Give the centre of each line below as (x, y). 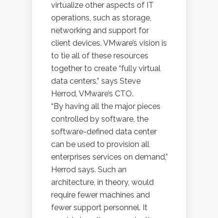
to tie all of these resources (100, 56)
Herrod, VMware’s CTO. (92, 94)
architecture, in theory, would (102, 182)
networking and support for (100, 30)
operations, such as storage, (101, 18)
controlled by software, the (100, 119)
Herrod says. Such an (89, 170)
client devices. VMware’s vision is (109, 43)
